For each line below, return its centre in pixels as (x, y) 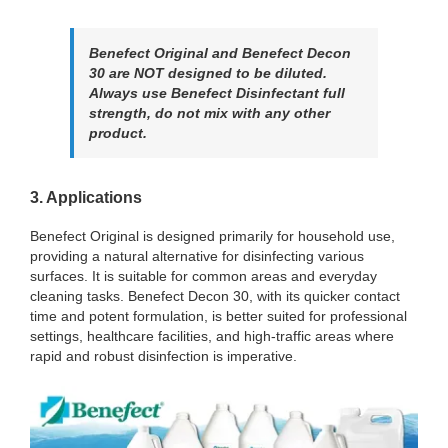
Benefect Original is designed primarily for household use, (212, 235)
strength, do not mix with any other (209, 112)
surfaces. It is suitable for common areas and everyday (203, 275)
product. (118, 132)
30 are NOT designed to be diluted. (208, 72)
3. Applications (86, 197)
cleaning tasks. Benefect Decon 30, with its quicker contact (215, 295)
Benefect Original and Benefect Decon (220, 52)
